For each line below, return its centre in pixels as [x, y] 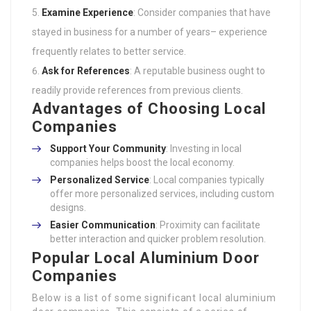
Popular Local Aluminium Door [146, 258]
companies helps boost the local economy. [142, 163]
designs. [68, 208]
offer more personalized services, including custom [162, 194]
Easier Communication [103, 225]
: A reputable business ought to [197, 71]
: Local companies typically [207, 180]
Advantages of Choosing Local [149, 109]
